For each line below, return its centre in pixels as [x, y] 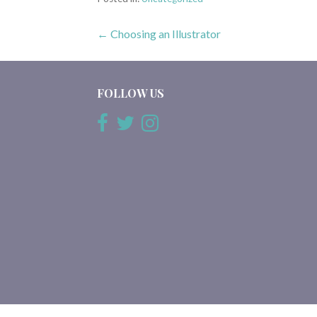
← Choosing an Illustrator [159, 34]
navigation [153, 70]
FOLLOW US [131, 93]
